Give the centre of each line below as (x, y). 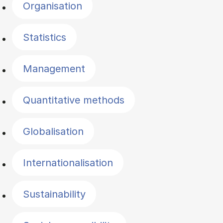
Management (54, 68)
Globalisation (53, 131)
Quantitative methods (73, 100)
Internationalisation (68, 163)
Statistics (44, 37)
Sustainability (54, 194)
